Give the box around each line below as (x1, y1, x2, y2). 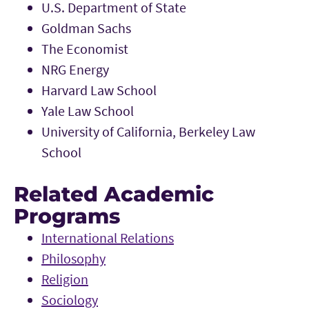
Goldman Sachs (41, 19, 131, 37)
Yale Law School (41, 101, 134, 119)
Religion (41, 270, 88, 288)
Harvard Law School (41, 81, 157, 99)
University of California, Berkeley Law (41, 122, 255, 140)
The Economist (41, 39, 128, 57)
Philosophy (41, 249, 106, 267)
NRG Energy (41, 60, 109, 78)
